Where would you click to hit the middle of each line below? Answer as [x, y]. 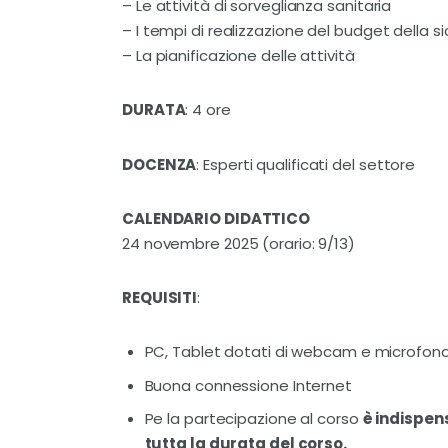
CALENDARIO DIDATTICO [216, 218]
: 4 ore [208, 110]
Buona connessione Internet [248, 385]
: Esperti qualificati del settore [306, 164]
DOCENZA [159, 164]
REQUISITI [160, 298]
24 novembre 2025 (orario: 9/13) [238, 243]
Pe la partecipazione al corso [253, 418]
